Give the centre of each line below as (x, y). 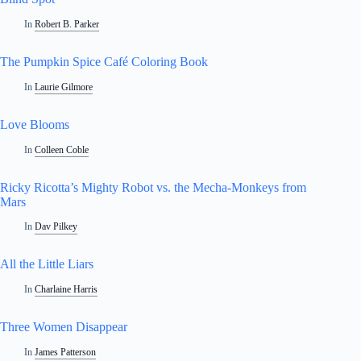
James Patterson (66, 352)
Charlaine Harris (66, 290)
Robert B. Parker (67, 24)
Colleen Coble (62, 149)
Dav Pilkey (56, 227)
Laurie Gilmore (64, 87)
